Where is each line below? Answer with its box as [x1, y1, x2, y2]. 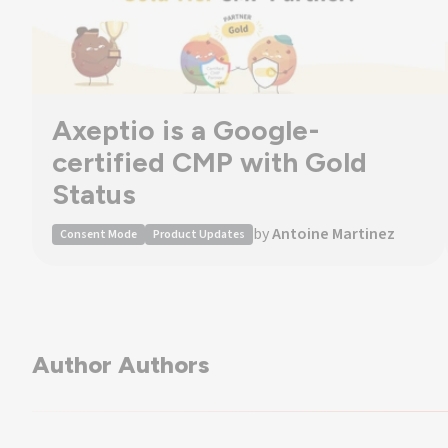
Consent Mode [60, 225, 137, 243]
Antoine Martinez [272, 223, 395, 245]
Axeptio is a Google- [52, 113, 320, 147]
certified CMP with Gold [52, 145, 367, 179]
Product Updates [153, 225, 245, 243]
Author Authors [32, 349, 209, 379]
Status [52, 177, 136, 211]
